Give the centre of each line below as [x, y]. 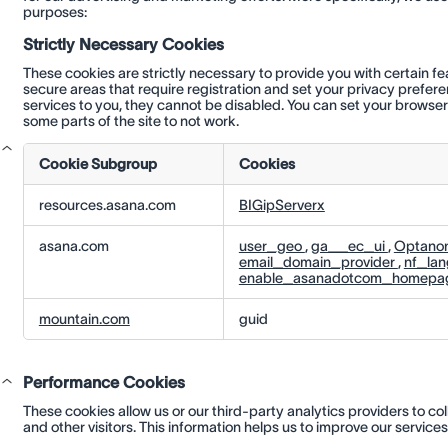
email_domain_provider [318, 262]
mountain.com [84, 319]
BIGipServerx [281, 205]
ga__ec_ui [349, 246]
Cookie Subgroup [97, 164]
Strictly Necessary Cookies [123, 44]
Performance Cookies [103, 382]
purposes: [54, 11]
